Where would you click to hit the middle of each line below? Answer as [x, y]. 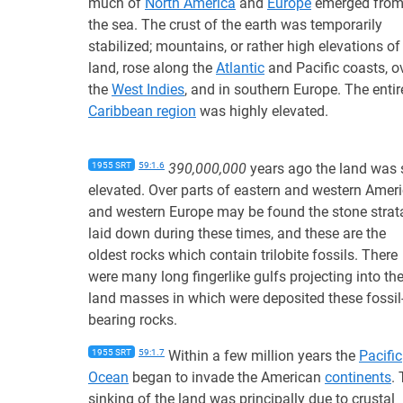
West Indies [148, 90]
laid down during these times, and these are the [237, 233]
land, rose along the [152, 68]
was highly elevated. [262, 111]
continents [358, 377]
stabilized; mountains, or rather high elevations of [244, 46]
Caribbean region [142, 111]
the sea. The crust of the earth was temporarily [235, 25]
